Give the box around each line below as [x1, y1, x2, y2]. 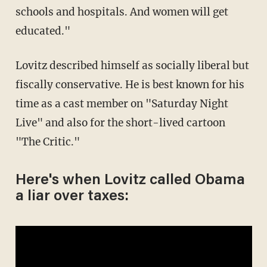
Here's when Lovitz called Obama [15, 173, 245, 188]
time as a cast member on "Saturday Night [15, 97, 228, 110]
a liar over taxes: [15, 189, 129, 204]
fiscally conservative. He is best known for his [15, 77, 244, 91]
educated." [15, 24, 70, 38]
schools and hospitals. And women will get [15, 5, 228, 18]
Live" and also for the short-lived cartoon [15, 116, 225, 129]
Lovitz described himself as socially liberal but [15, 58, 22, 72]
